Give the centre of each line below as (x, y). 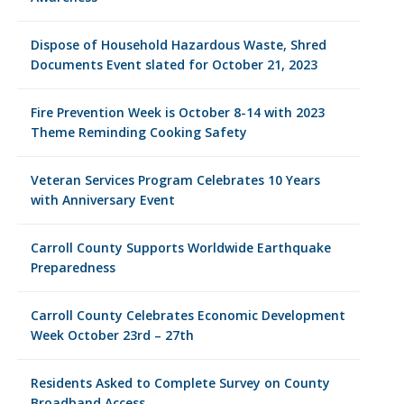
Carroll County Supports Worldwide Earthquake (180, 248)
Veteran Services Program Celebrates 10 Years (175, 180)
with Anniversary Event (102, 200)
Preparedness (73, 267)
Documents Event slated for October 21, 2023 (174, 64)
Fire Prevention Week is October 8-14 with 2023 (177, 112)
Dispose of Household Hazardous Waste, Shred (178, 45)
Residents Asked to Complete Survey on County (180, 383)
